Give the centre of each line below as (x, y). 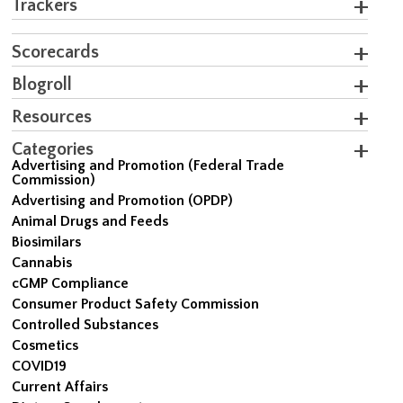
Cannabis (42, 262)
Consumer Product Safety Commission (136, 304)
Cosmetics (45, 345)
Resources (52, 116)
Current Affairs (60, 386)
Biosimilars (47, 242)
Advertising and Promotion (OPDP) (123, 200)
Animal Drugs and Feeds (90, 221)
